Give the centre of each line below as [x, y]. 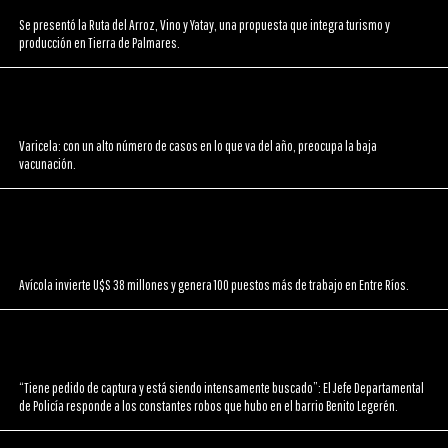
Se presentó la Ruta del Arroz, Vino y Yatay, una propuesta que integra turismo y [205, 24]
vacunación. [48, 163]
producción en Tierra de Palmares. [100, 42]
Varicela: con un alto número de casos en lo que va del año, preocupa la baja [198, 145]
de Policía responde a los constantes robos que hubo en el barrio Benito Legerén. [209, 405]
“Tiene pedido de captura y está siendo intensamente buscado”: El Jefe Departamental [222, 387]
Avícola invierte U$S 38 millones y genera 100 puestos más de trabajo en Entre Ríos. [214, 284]
